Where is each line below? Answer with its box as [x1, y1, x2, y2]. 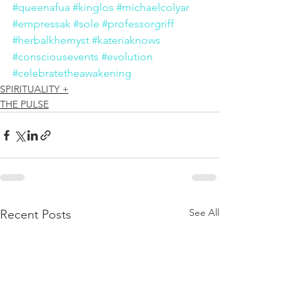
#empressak [12, 17, 71, 31]
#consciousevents [12, 50, 99, 64]
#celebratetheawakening [12, 66, 132, 80]
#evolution [101, 50, 153, 64]
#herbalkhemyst [12, 34, 89, 47]
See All [189, 206, 219, 219]
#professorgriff [102, 17, 174, 31]
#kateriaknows [92, 34, 160, 47]
